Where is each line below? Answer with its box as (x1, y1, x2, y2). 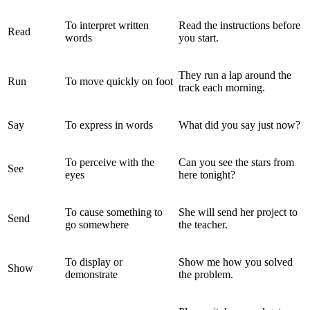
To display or (65, 255, 122, 268)
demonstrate (65, 268, 118, 280)
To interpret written (65, 19, 149, 31)
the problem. (179, 268, 233, 280)
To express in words (65, 118, 153, 131)
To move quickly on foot (65, 75, 173, 87)
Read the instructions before (179, 19, 300, 31)
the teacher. (179, 218, 228, 230)
